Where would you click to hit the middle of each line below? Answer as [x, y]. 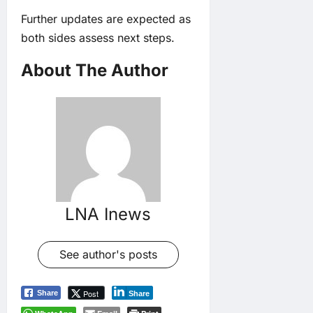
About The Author [95, 70]
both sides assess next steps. [98, 37]
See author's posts [108, 254]
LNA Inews [108, 214]
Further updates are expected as [106, 19]
